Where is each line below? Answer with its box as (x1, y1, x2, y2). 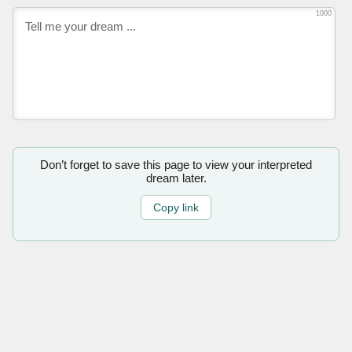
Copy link (153, 201, 199, 214)
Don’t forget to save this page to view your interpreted (40, 157, 312, 171)
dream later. (145, 170, 207, 185)
